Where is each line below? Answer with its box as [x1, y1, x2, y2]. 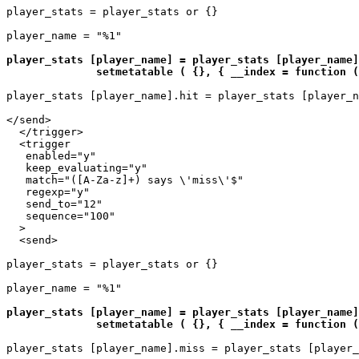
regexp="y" [6, 185, 90, 198]
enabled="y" [6, 149, 96, 162]
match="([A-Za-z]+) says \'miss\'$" [6, 173, 244, 186]
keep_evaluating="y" [6, 161, 147, 174]
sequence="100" [6, 209, 115, 222]
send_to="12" [6, 197, 103, 210]
